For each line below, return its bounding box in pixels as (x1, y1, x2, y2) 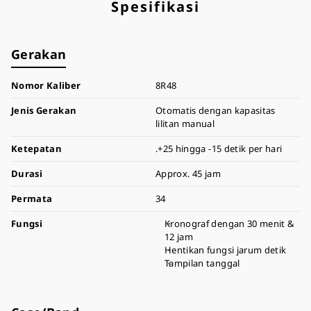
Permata (11, 192, 53, 205)
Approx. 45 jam (155, 167, 221, 180)
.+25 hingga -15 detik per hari (155, 142, 283, 155)
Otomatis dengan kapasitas (155, 104, 276, 117)
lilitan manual (155, 117, 215, 130)
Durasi (11, 167, 43, 180)
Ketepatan (11, 142, 62, 155)
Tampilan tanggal (165, 257, 240, 269)
